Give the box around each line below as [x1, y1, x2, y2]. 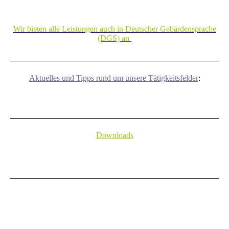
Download [96, 131, 130, 140]
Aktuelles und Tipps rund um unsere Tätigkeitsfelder [29, 73, 198, 82]
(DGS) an [98, 33, 129, 42]
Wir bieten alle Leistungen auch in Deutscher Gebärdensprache [13, 24, 216, 33]
